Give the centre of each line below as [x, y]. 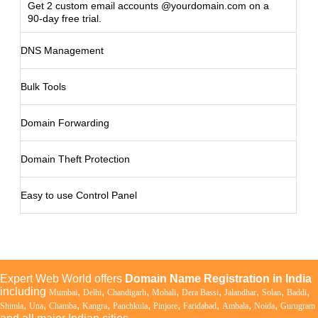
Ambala [235, 306]
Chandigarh [127, 292]
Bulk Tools [43, 87]
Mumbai [63, 292]
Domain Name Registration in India [218, 279]
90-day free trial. [65, 18]
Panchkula [130, 306]
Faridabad [200, 306]
